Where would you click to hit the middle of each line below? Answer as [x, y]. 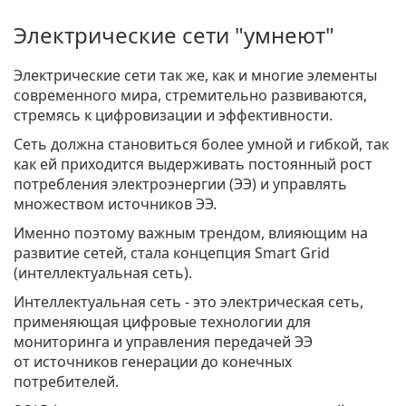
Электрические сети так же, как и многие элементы [195, 75]
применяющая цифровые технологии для [162, 321]
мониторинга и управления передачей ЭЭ [163, 341]
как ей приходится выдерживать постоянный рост [193, 164]
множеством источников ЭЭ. [115, 203]
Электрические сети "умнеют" [174, 34]
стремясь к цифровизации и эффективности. [173, 115]
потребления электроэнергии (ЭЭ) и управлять [180, 184]
